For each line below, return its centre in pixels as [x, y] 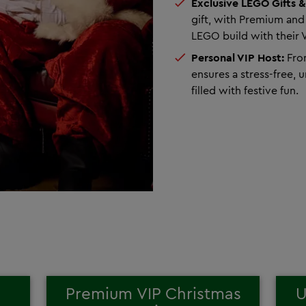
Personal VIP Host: [238, 57]
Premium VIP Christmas [153, 293]
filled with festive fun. [246, 90]
